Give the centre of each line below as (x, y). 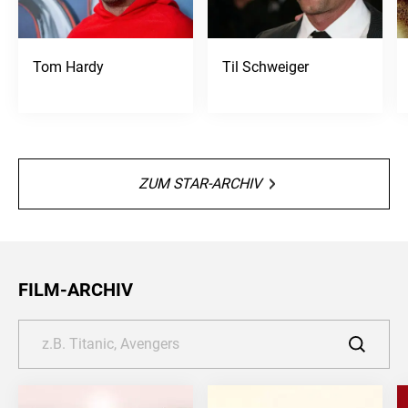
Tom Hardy (68, 67)
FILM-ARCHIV (76, 290)
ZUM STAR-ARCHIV (200, 184)
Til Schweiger (265, 67)
